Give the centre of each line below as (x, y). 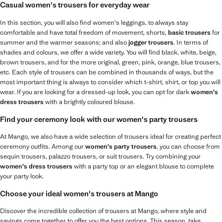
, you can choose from (188, 146)
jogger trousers (151, 42)
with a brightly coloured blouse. (89, 102)
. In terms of (191, 42)
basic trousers (189, 32)
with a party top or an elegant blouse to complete (143, 166)
